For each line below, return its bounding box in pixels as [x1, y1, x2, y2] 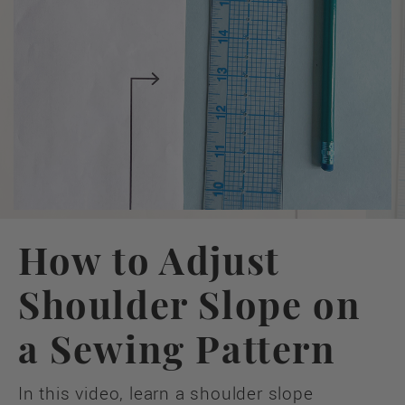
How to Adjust [18, 234, 280, 284]
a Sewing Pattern [18, 323, 336, 372]
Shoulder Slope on [18, 278, 362, 328]
